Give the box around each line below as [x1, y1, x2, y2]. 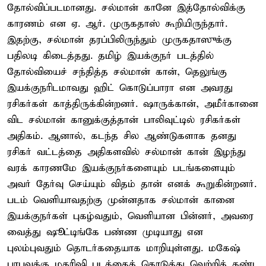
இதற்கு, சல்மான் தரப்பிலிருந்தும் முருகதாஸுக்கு [7, 33, 232, 46]
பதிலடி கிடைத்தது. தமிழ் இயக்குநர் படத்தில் [7, 49, 214, 62]
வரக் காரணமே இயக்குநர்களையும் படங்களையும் [7, 161, 235, 175]
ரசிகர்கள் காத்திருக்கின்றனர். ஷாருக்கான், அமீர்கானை [7, 97, 258, 110]
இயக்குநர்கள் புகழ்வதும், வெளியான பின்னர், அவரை [7, 210, 254, 223]
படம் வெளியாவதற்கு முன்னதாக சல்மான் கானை [7, 194, 235, 207]
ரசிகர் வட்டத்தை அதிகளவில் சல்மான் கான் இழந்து [7, 145, 246, 159]
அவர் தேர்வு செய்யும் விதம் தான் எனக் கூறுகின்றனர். [7, 178, 256, 191]
